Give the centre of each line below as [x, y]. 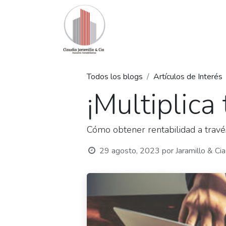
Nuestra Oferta [177, 29]
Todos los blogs [115, 77]
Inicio [134, 29]
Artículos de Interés [188, 77]
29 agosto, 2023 [129, 151]
